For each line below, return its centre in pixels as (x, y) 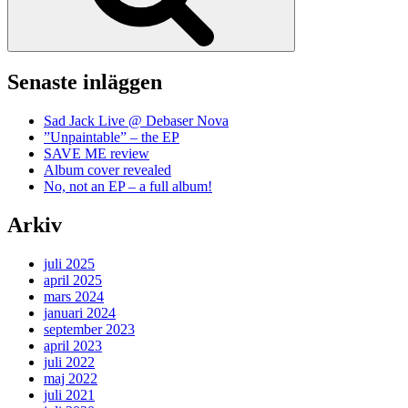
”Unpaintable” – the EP (112, 137)
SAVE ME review (97, 153)
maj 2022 (71, 378)
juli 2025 (69, 263)
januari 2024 (80, 312)
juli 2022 (69, 362)
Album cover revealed (107, 170)
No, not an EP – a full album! (128, 186)
